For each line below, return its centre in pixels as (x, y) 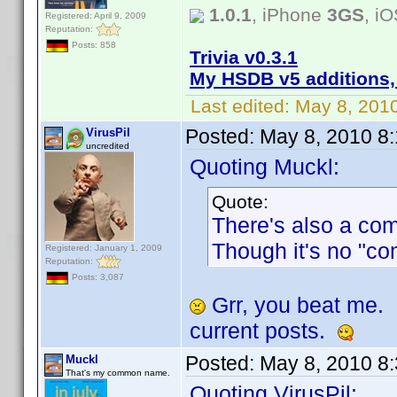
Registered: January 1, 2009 (104, 248)
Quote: (240, 202)
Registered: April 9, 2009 (96, 16)
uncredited (108, 146)
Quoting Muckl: (265, 167)
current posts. (264, 331)
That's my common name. (118, 373)
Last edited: (240, 106)
